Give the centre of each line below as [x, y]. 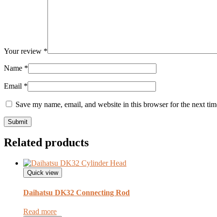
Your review [24, 51]
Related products [46, 143]
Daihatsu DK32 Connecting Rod [77, 192]
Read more [40, 211]
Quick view [43, 173]
